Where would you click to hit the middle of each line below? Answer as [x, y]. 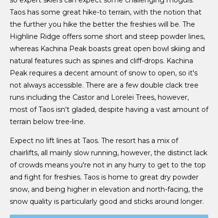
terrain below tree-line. [47, 121]
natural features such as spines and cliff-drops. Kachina [101, 61]
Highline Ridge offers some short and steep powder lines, [107, 36]
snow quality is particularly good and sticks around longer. [107, 201]
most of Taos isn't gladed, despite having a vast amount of [109, 109]
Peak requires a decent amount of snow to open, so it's [104, 73]
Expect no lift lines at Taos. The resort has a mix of [94, 140]
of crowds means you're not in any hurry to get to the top [108, 165]
